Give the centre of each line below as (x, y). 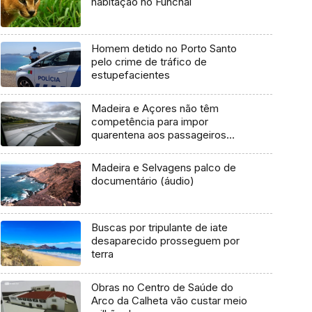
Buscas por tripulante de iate (159, 228)
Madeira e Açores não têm (155, 108)
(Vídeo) (109, 148)
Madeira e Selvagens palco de (163, 168)
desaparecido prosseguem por (165, 241)
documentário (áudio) (142, 181)
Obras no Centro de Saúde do (162, 287)
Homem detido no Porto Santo (164, 49)
